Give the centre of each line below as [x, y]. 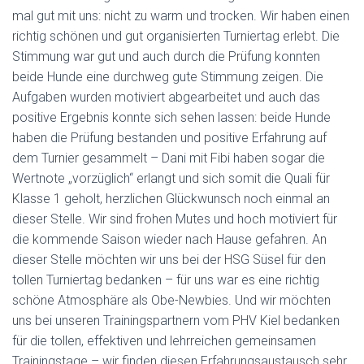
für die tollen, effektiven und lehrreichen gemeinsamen [164, 341]
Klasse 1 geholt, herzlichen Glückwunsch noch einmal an [171, 199]
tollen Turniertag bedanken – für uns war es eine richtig [166, 280]
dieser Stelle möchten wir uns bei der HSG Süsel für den [169, 260]
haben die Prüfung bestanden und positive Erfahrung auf [169, 138]
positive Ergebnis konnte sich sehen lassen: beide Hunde [171, 117]
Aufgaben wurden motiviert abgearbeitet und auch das [166, 97]
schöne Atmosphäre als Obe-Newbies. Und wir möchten [171, 300]
